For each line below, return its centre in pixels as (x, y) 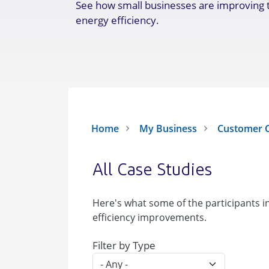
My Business (168, 128)
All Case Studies (152, 171)
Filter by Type (124, 245)
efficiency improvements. (150, 217)
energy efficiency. (117, 20)
